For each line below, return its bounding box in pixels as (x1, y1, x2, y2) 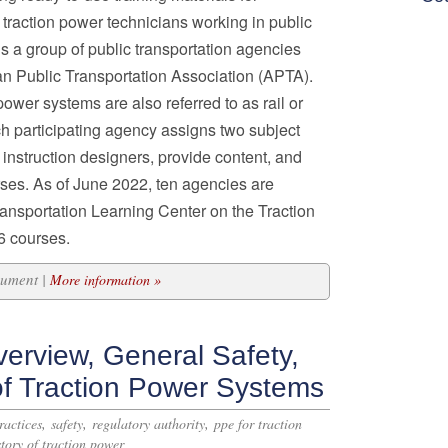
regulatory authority (92, 414, 205, 433)
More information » (50, 270, 161, 289)
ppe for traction (214, 414, 302, 433)
